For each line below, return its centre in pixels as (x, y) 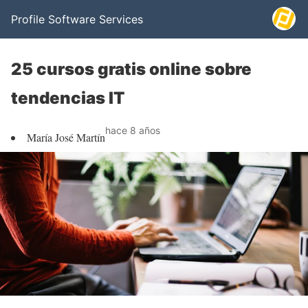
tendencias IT (68, 98)
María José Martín (66, 137)
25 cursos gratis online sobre (131, 69)
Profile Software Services (77, 19)
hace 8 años (133, 130)
